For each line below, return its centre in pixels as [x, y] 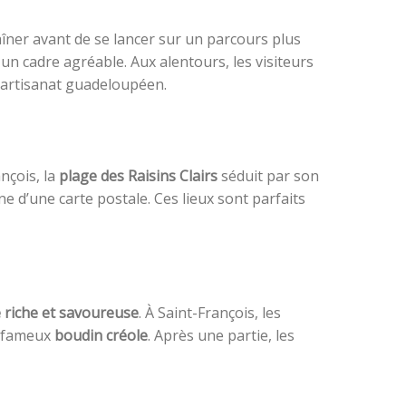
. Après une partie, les [221, 336]
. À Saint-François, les [210, 313]
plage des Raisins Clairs [138, 176]
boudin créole [101, 336]
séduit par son [268, 176]
